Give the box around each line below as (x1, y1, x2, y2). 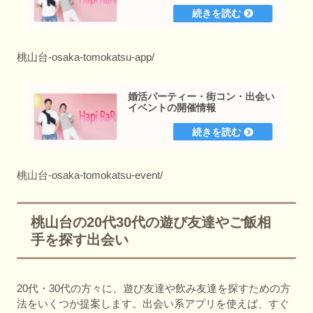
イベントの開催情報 (128, 101, 217, 113)
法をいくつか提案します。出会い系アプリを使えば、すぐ (17, 297, 289, 310)
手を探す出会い (31, 232, 129, 248)
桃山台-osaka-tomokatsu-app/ (17, 50, 154, 63)
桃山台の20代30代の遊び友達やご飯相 (31, 214, 271, 231)
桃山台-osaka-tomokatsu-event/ (17, 168, 163, 181)
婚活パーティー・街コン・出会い (128, 90, 275, 102)
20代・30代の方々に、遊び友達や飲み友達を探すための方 (17, 282, 291, 294)
